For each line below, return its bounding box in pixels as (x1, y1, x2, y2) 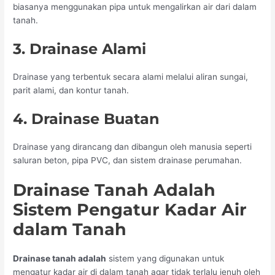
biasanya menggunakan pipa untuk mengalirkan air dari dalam (13, 2, 257, 12)
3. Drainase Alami (13, 40, 147, 58)
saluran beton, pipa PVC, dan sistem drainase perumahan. (13, 155, 242, 165)
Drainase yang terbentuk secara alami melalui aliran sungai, (13, 72, 249, 82)
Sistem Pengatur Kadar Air (13, 199, 247, 220)
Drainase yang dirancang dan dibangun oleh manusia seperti (13, 141, 252, 152)
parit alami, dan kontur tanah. (13, 85, 130, 96)
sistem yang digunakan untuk (106, 253, 225, 263)
